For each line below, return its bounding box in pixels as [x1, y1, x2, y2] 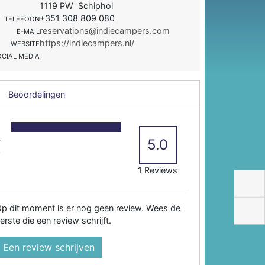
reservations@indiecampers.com [40, 25, 170, 35]
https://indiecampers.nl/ [40, 37, 135, 48]
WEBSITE [11, 39, 40, 48]
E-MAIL [17, 27, 40, 35]
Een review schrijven [3, 241, 95, 253]
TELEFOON [4, 14, 40, 23]
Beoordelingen [6, 89, 66, 99]
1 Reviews [138, 164, 178, 175]
